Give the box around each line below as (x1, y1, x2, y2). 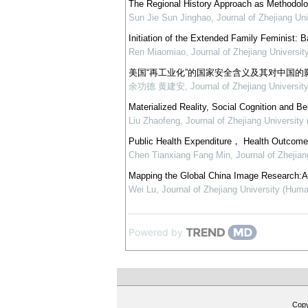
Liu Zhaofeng (128, 115, 180, 126)
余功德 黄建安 (128, 81, 185, 91)
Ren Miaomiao (128, 47, 186, 57)
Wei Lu (128, 184, 156, 195)
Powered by (128, 226, 183, 238)
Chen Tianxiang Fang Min (128, 150, 230, 160)
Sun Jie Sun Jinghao (128, 12, 211, 23)
